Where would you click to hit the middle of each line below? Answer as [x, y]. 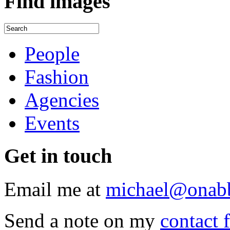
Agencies [62, 100]
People [52, 53]
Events [52, 123]
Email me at [55, 189]
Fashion [57, 76]
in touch [76, 156]
